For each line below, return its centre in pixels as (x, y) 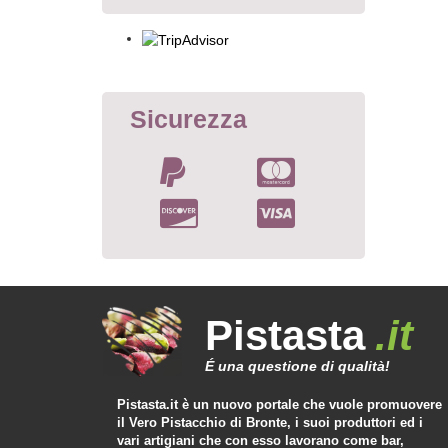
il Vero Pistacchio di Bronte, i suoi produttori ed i (270, 423)
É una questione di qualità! (297, 366)
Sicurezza (188, 118)
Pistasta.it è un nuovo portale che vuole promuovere (279, 405)
